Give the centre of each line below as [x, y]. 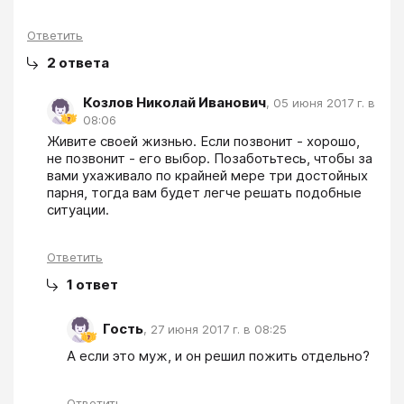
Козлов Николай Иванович [174, 102]
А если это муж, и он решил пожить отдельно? [218, 355]
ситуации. [78, 209]
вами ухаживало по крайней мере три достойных [207, 175]
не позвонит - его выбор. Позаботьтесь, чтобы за [210, 158]
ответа [84, 62]
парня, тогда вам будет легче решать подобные [204, 192]
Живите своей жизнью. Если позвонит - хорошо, [203, 141]
